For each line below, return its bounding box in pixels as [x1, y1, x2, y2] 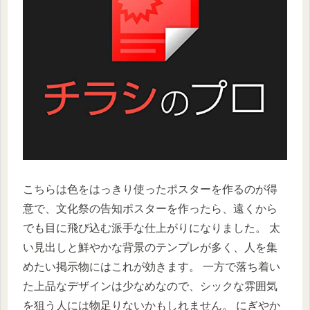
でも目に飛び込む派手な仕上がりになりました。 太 [23, 221, 280, 234]
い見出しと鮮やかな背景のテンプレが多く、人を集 [23, 241, 277, 253]
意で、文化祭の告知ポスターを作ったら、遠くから [23, 202, 277, 215]
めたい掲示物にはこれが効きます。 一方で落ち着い [23, 260, 280, 273]
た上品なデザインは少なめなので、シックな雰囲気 [23, 280, 277, 292]
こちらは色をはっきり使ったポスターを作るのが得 [23, 183, 277, 195]
